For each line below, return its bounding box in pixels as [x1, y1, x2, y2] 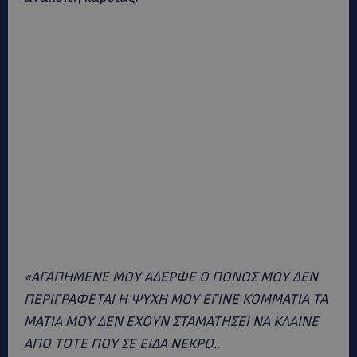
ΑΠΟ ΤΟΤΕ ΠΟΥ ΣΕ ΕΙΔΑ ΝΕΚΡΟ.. [24, 335, 220, 352]
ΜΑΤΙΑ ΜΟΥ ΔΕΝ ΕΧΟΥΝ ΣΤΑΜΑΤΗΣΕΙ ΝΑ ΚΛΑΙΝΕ [24, 313, 319, 330]
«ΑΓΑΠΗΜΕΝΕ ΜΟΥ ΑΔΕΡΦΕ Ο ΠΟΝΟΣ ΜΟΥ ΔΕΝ [24, 269, 318, 285]
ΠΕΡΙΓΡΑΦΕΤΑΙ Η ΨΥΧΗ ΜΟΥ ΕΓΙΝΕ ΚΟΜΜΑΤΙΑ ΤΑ [24, 291, 328, 308]
